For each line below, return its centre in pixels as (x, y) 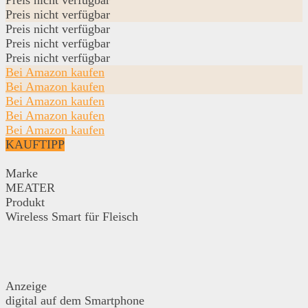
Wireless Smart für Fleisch (72, 216)
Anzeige (26, 286)
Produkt (25, 202)
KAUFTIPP (35, 144)
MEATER (30, 187)
